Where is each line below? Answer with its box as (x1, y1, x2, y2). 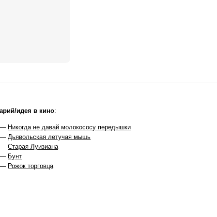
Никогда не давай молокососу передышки (8, 124, 131, 131)
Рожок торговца (8, 162, 53, 170)
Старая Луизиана (8, 143, 58, 150)
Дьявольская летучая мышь (8, 133, 91, 140)
